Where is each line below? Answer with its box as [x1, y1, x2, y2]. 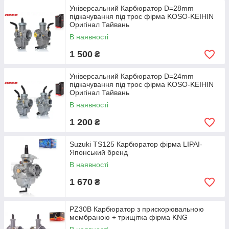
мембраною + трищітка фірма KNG [70, 213, 188, 221]
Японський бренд [70, 148, 128, 156]
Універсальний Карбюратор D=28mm [70, 4, 194, 12]
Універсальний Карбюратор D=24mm [70, 72, 194, 80]
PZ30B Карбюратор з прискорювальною [70, 205, 204, 213]
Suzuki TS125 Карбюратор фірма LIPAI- [70, 140, 202, 148]
